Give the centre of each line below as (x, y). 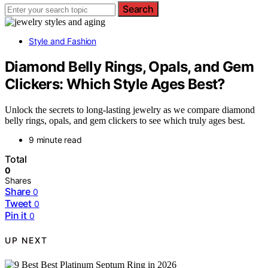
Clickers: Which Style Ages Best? (115, 84)
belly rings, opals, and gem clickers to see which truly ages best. (125, 120)
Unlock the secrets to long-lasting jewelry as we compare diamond (130, 109)
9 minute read (55, 139)
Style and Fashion (63, 41)
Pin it (16, 215)
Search (138, 9)
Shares (18, 180)
